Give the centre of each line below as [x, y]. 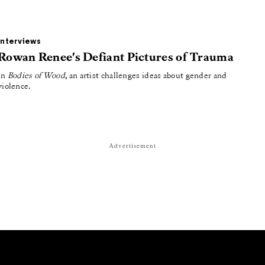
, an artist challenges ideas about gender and [146, 76]
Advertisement [132, 145]
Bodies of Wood [36, 76]
